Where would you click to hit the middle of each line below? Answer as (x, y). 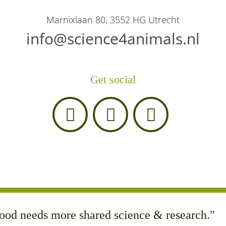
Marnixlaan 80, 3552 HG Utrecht (113, 20)
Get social (113, 79)
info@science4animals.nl (113, 39)
